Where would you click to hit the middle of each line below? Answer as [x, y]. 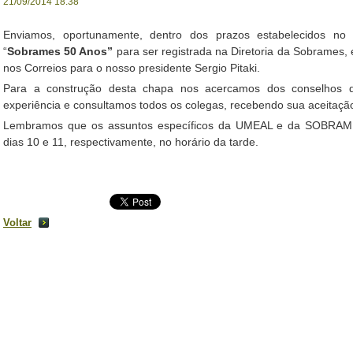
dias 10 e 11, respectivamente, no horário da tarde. [131, 142]
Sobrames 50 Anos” [62, 51]
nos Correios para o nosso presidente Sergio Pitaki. [132, 68]
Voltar [17, 223]
